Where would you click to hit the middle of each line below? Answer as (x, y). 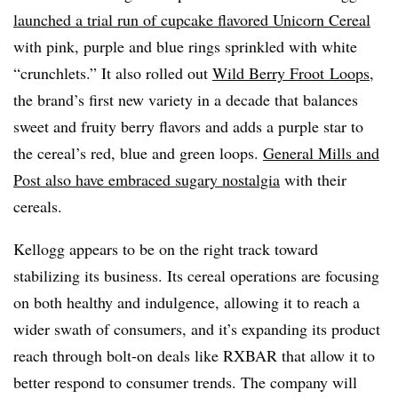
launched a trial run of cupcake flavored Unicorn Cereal (192, 19)
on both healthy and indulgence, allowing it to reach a (187, 302)
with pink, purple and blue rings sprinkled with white (185, 46)
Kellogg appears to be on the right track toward (166, 248)
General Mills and (321, 152)
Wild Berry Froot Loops (291, 72)
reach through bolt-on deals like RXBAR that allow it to (194, 355)
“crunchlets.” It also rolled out (113, 72)
